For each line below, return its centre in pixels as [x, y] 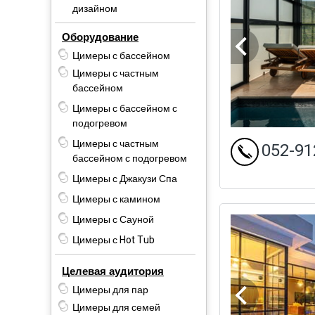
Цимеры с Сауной [113, 219]
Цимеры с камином [116, 199]
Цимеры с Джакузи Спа [125, 179]
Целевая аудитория [113, 271]
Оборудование [100, 37]
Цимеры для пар [110, 290]
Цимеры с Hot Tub [114, 240]
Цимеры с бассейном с [125, 108]
